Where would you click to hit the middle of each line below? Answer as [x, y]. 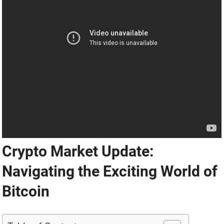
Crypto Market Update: [78, 151]
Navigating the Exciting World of [110, 171]
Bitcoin [26, 191]
